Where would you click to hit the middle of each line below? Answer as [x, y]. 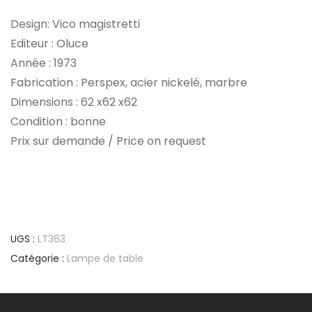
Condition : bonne [58, 121]
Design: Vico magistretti [75, 24]
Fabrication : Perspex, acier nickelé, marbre [129, 82]
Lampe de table [105, 258]
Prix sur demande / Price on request [108, 141]
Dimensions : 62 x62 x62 [74, 102]
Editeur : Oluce [49, 43]
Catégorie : [39, 258]
